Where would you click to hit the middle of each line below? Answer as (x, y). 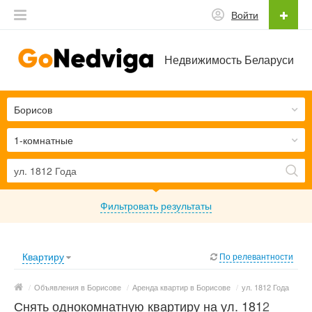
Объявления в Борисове (78, 287)
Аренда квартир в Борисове (181, 287)
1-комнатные (44, 140)
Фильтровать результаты (156, 205)
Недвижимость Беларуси (229, 60)
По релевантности (256, 256)
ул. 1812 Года (265, 287)
